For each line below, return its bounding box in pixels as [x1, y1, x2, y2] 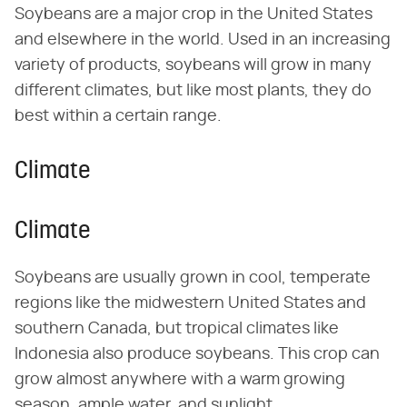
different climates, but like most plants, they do [15, 83, 372, 100]
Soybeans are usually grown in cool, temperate [15, 270, 371, 287]
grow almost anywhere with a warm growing [15, 372, 345, 389]
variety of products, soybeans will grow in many [15, 57, 372, 74]
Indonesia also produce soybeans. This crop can [15, 346, 380, 363]
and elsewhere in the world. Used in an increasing [15, 32, 391, 49]
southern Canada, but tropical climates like [15, 321, 339, 338]
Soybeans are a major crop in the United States [15, 6, 372, 24]
